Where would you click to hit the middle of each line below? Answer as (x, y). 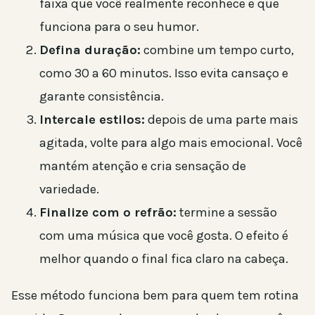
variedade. (69, 189)
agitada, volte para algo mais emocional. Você (171, 143)
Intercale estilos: (92, 120)
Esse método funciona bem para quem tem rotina (155, 295)
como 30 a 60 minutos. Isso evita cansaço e (164, 73)
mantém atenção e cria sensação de (143, 166)
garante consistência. (102, 97)
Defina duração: (90, 50)
